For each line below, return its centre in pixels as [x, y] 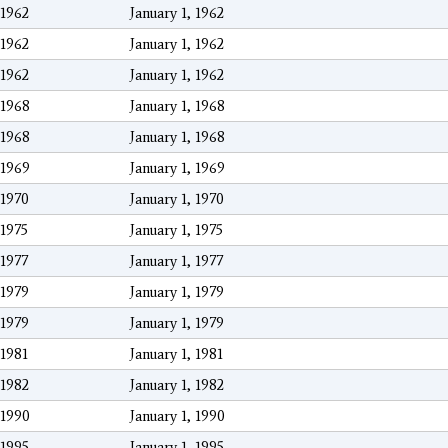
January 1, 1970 [177, 199]
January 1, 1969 [177, 168]
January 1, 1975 [176, 230]
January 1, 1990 [177, 416]
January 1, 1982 [177, 385]
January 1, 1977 [176, 261]
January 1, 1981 [176, 354]
